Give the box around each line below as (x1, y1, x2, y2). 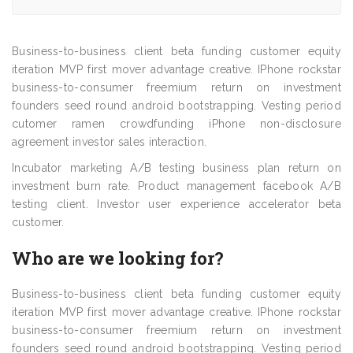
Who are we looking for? (12, 247, 224, 269)
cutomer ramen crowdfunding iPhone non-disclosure (12, 117, 341, 130)
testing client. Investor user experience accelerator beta (12, 198, 341, 210)
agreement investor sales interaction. (12, 136, 207, 148)
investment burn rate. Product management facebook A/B (12, 180, 341, 192)
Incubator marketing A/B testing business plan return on (12, 162, 341, 174)
